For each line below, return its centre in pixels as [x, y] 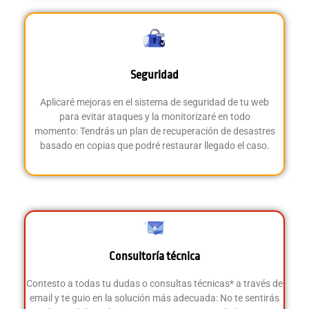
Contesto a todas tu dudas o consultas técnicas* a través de [154, 283]
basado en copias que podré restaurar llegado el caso [153, 145]
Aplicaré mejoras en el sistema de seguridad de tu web [154, 102]
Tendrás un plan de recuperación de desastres [177, 131]
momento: [57, 131]
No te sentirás [250, 298]
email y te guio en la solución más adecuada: [125, 298]
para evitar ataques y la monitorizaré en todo [154, 116]
